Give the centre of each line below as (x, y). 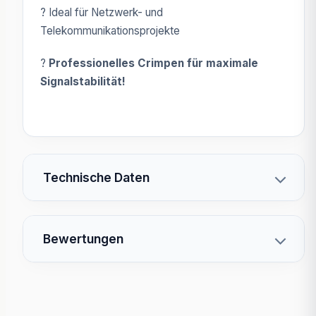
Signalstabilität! (83, 81)
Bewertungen (83, 239)
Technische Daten (96, 177)
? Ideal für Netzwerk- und (102, 12)
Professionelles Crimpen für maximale (153, 63)
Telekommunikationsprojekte (110, 31)
